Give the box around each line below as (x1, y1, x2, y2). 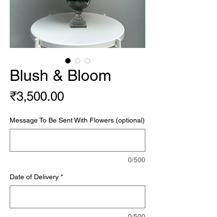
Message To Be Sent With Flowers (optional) (10, 116, 145, 124)
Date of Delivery (10, 173, 59, 181)
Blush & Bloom (10, 66, 111, 84)
